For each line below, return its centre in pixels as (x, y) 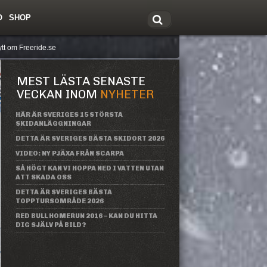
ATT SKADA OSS (44, 177)
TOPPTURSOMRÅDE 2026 (60, 201)
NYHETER (127, 94)
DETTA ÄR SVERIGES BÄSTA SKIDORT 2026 (90, 139)
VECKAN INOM (58, 94)
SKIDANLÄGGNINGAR (53, 124)
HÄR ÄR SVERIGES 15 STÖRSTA (69, 115)
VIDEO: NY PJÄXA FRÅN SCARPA (70, 153)
